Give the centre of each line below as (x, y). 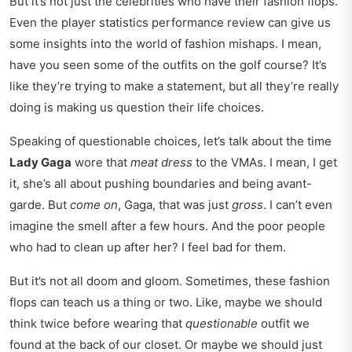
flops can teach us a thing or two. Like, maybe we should (166, 302)
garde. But (40, 205)
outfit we (284, 324)
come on (94, 205)
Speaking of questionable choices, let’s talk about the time (170, 141)
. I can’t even (298, 205)
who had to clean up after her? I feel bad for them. (148, 247)
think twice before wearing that (97, 324)
